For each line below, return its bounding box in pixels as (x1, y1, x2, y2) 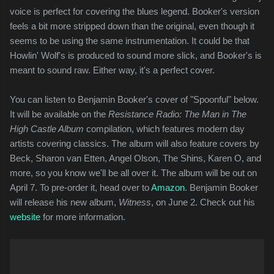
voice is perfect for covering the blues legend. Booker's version (10, 6, 259, 17)
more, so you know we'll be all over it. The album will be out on (10, 167, 257, 178)
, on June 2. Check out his (151, 196, 255, 207)
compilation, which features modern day (84, 123, 245, 134)
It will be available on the (10, 108, 108, 119)
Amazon (151, 182, 185, 193)
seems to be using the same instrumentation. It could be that (10, 35, 250, 46)
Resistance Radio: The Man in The (108, 108, 246, 119)
